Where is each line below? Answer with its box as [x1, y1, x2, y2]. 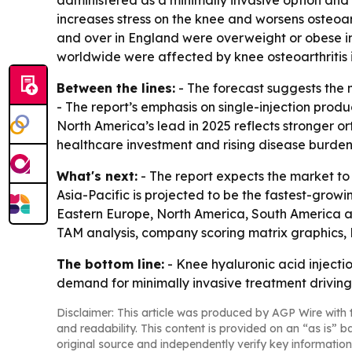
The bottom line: [57, 256, 164, 272]
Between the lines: [57, 80, 175, 96]
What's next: [57, 168, 137, 184]
